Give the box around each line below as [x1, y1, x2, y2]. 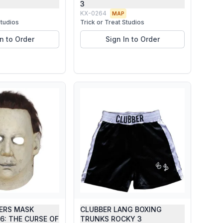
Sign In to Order [105, 35, 160, 43]
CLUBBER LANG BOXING [80, 205, 162, 214]
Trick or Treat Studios [80, 18, 144, 26]
